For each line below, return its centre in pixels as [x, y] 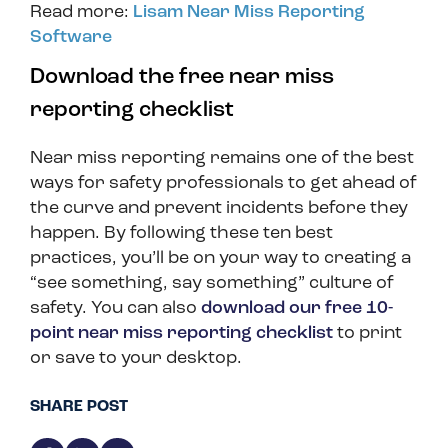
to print [367, 334]
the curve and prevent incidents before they [219, 209]
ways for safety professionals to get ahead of [223, 184]
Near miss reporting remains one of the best [222, 159]
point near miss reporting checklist [181, 334]
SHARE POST [79, 407]
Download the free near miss [182, 78]
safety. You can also [115, 309]
